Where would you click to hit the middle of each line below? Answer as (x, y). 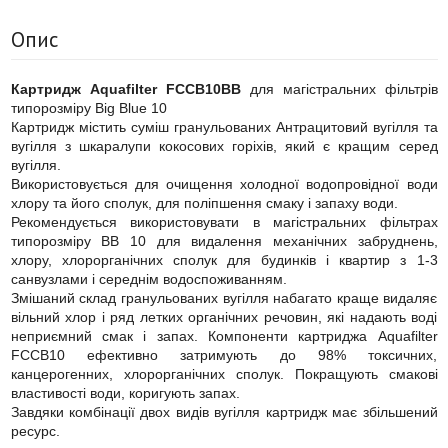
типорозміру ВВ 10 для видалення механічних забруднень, (224, 240)
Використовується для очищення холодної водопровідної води (224, 183)
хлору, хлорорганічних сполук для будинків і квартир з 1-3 (224, 259)
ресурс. (35, 430)
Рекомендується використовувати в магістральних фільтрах (224, 221)
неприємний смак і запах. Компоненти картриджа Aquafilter (224, 335)
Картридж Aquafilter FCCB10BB (125, 88)
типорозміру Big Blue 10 (88, 107)
